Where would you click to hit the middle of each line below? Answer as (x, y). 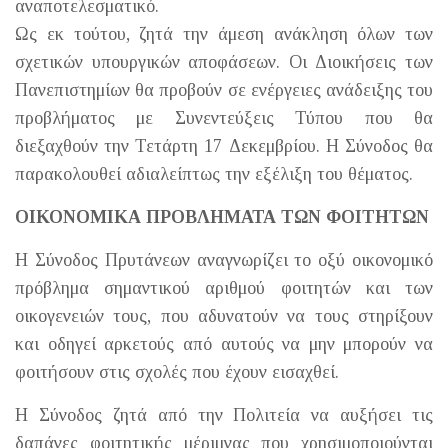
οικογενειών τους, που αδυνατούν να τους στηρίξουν (224, 315)
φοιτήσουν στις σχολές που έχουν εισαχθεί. (177, 371)
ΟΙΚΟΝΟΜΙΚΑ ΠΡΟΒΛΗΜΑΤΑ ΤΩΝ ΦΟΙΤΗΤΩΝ (222, 216)
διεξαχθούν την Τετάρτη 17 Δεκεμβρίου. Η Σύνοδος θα (224, 145)
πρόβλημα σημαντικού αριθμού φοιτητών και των (224, 287)
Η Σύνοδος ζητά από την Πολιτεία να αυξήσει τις (224, 414)
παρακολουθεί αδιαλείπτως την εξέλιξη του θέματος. (214, 173)
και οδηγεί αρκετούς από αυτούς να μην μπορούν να (224, 343)
